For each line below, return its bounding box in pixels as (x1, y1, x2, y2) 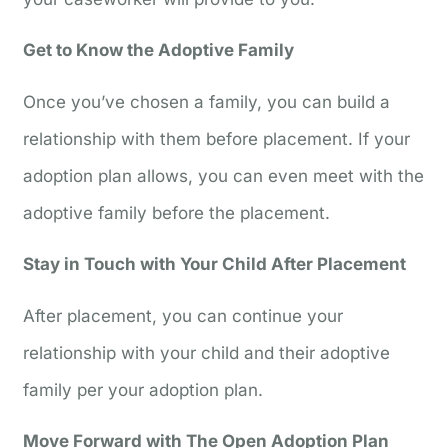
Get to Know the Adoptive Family (23, 40, 295, 61)
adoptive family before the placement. (23, 202, 331, 223)
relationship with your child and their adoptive (23, 342, 391, 363)
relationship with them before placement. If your (23, 128, 411, 149)
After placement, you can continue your (23, 305, 344, 326)
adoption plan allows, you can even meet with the (23, 165, 425, 186)
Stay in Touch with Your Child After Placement (23, 254, 407, 275)
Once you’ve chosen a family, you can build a (23, 91, 391, 112)
